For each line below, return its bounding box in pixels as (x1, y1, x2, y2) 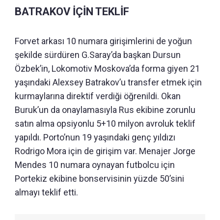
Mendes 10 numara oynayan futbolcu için (15, 160, 175, 170)
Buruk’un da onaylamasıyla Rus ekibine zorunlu (15, 105, 195, 115)
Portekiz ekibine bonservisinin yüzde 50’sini (15, 173, 184, 184)
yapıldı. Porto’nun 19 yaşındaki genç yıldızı (15, 132, 175, 143)
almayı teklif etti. (15, 187, 78, 198)
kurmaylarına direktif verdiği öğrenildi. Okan (15, 91, 181, 102)
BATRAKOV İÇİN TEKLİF (15, 5, 129, 18)
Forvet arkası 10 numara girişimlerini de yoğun (15, 36, 192, 47)
